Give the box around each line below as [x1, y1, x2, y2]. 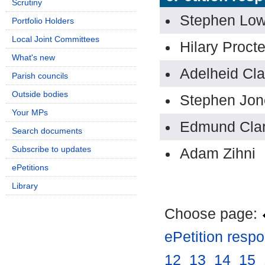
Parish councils [12, 71, 68, 80]
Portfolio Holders [12, 16, 74, 25]
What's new [12, 53, 55, 62]
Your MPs [12, 108, 48, 117]
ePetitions [12, 163, 49, 172]
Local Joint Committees [12, 34, 99, 44]
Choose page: [164, 206, 261, 222]
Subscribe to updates [12, 144, 91, 154]
